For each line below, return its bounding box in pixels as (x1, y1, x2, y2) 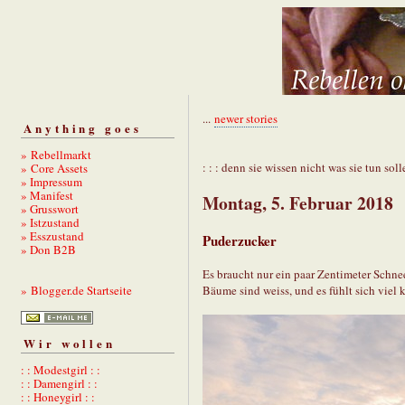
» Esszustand (21, 227, 84, 244)
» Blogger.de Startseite (21, 281, 132, 298)
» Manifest (21, 186, 73, 203)
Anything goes (24, 118, 142, 137)
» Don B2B (21, 240, 76, 258)
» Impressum (21, 173, 82, 190)
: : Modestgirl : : (21, 362, 100, 379)
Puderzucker (202, 231, 277, 251)
